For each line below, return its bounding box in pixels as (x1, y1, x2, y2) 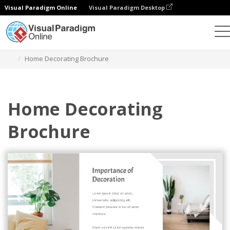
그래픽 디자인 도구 (34, 42, 90, 51)
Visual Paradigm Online (5, 4, 77, 11)
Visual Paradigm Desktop (89, 4, 166, 11)
